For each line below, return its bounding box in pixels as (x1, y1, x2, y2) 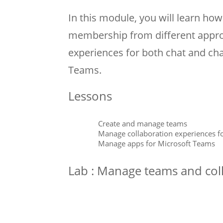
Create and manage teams (98, 118, 187, 128)
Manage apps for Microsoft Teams (98, 138, 215, 148)
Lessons (68, 87, 112, 104)
